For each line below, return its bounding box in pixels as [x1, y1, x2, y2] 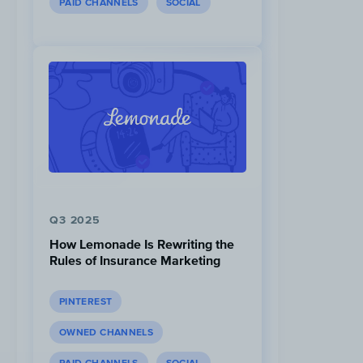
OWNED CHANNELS [59, 327, 154, 339]
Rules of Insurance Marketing [49, 253, 220, 268]
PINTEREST [59, 296, 113, 308]
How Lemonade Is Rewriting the [49, 237, 234, 252]
